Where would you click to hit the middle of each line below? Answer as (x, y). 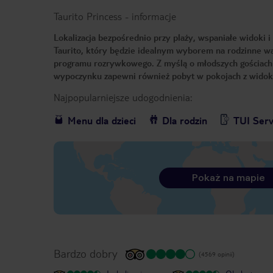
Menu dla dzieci (102, 121)
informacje (154, 16)
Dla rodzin (185, 121)
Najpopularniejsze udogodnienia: (123, 97)
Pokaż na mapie (228, 178)
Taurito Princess (88, 16)
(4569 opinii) (217, 254)
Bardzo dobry (86, 253)
